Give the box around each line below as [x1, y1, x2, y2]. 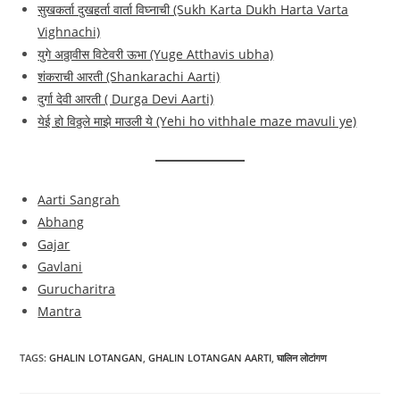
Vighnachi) [37, 23, 101, 41]
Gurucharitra [37, 280, 116, 298]
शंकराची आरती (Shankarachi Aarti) [37, 68, 221, 86]
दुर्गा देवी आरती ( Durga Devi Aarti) [37, 90, 214, 108]
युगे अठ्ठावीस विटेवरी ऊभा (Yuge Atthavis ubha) [37, 46, 274, 63]
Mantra [37, 303, 82, 321]
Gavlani [37, 258, 83, 276]
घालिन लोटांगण [277, 351, 328, 365]
